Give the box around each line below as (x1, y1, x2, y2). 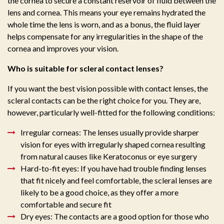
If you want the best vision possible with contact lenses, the (7, 83, 208, 93)
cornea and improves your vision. (7, 43, 118, 53)
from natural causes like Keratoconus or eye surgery (20, 151, 197, 161)
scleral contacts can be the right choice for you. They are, (7, 95, 200, 105)
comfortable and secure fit (20, 199, 111, 209)
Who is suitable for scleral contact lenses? (7, 63, 163, 73)
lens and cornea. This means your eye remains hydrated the (7, 7, 205, 17)
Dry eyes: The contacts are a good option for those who (20, 211, 209, 221)
